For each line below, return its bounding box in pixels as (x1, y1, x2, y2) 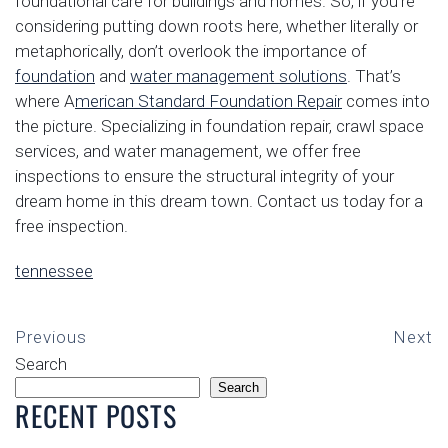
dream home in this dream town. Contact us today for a (15, 191, 423, 211)
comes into (342, 91, 430, 111)
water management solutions (130, 66, 347, 86)
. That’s (347, 66, 401, 86)
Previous (15, 326, 87, 347)
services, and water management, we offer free (15, 141, 361, 161)
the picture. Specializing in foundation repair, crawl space (15, 116, 424, 136)
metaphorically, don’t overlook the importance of (15, 41, 367, 61)
